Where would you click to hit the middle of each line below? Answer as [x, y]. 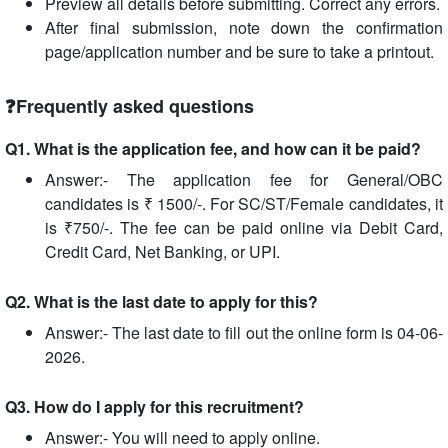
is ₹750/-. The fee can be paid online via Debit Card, [244, 227]
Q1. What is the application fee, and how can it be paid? [213, 148]
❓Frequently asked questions [129, 106]
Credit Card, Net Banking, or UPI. [162, 251]
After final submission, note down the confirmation [244, 27]
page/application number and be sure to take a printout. [239, 51]
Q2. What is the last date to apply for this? [161, 301]
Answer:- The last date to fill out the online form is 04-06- [244, 332]
